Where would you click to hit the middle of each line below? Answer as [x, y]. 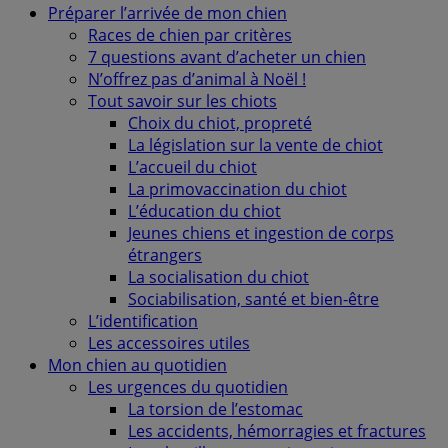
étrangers [165, 255]
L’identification [143, 321]
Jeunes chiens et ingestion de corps [261, 233]
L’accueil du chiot [192, 167]
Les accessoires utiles [169, 343]
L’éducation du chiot [204, 211]
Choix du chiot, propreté [220, 123]
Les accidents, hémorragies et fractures [277, 431]
